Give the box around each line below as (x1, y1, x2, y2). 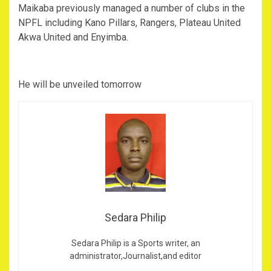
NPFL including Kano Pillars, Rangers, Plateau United (18, 17, 241, 29)
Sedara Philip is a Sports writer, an (71, 238, 200, 248)
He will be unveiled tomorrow (18, 79, 142, 91)
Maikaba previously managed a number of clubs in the (18, 2, 245, 15)
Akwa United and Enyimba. (18, 31, 128, 44)
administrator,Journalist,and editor (70, 250, 201, 261)
